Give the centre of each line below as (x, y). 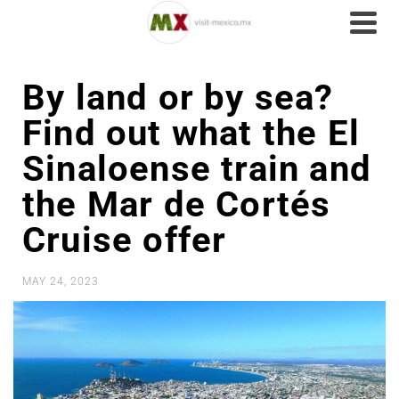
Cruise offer (125, 240)
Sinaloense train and (197, 169)
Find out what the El (191, 133)
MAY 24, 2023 (61, 281)
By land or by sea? (178, 98)
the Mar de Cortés (177, 204)
